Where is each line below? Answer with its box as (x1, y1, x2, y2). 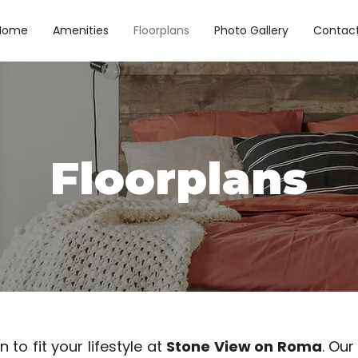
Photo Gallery (214, 22, 288, 38)
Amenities (53, 22, 109, 38)
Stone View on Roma (166, 336, 322, 356)
